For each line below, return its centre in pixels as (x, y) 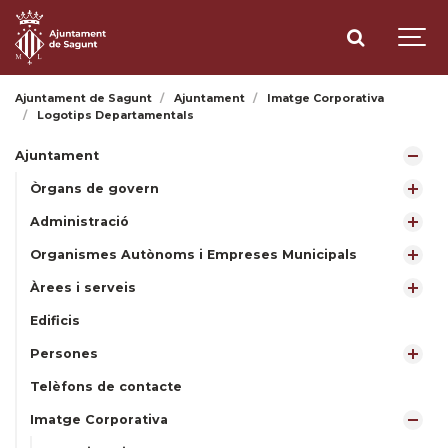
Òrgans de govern (94, 188)
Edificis (55, 320)
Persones (64, 353)
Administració (79, 221)
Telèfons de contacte (106, 386)
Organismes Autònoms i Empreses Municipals (193, 254)
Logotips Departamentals (116, 115)
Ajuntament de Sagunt (83, 98)
